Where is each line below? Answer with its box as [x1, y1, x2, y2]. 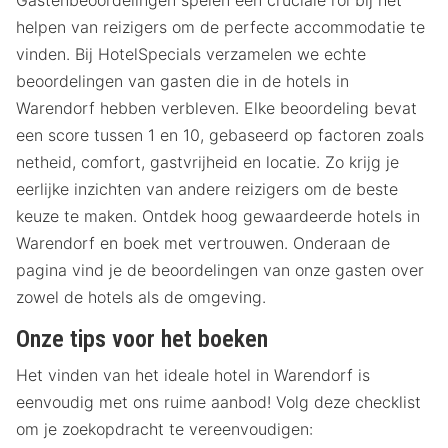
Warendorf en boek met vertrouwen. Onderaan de [16, 233, 390, 254]
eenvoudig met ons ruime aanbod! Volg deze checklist [16, 392, 421, 413]
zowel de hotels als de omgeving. [16, 287, 266, 308]
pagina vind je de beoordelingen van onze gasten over [16, 260, 424, 281]
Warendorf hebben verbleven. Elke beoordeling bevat [16, 98, 417, 119]
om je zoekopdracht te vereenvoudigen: [16, 419, 313, 440]
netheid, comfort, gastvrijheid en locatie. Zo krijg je [16, 152, 399, 173]
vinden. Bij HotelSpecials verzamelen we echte [16, 44, 366, 65]
